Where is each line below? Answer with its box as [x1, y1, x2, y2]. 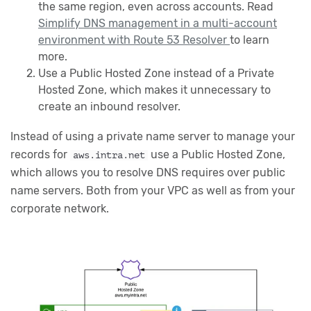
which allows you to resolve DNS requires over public [10, 165, 285, 179]
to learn [230, 33, 269, 47]
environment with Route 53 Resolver [38, 33, 230, 47]
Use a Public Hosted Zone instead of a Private [38, 66, 274, 80]
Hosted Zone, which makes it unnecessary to [38, 83, 271, 96]
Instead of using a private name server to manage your [10, 129, 295, 143]
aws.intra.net [73, 149, 146, 160]
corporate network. [10, 201, 109, 215]
